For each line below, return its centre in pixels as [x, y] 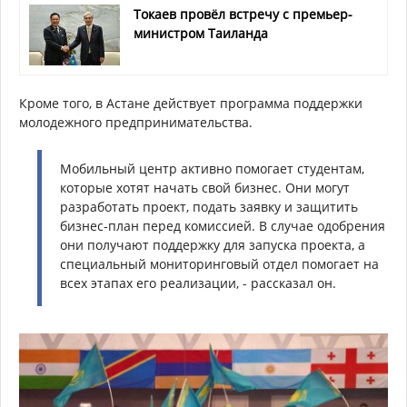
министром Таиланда [201, 33]
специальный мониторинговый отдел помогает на [219, 263]
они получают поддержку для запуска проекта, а [213, 244]
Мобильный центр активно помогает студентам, [212, 168]
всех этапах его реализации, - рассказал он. [198, 283]
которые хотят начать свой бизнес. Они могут [205, 187]
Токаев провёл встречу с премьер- [243, 14]
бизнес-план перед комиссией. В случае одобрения [223, 225]
